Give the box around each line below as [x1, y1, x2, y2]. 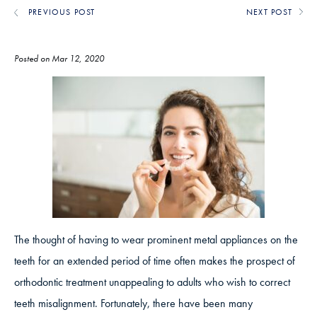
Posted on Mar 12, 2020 [14, 52, 104, 65]
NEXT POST [246, 6, 292, 18]
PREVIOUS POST [28, 6, 96, 18]
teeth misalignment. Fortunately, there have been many [14, 296, 253, 311]
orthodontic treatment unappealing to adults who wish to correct [14, 275, 290, 290]
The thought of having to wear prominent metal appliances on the [14, 232, 298, 248]
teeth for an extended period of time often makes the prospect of [14, 253, 295, 269]
